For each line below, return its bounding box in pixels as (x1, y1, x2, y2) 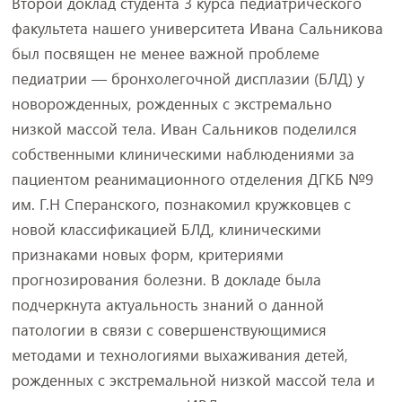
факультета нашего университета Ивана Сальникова (11, 18, 383, 39)
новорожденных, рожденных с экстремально (11, 93, 332, 114)
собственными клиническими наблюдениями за (11, 144, 354, 164)
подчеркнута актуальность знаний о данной (11, 294, 324, 315)
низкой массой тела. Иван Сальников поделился (11, 118, 357, 139)
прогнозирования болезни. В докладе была (11, 269, 321, 290)
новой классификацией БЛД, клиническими (11, 219, 321, 240)
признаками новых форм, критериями (11, 244, 284, 265)
